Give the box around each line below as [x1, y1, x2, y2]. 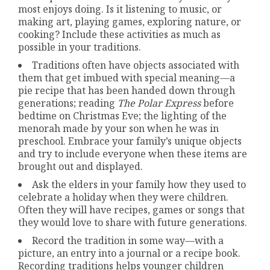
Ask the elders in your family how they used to [32, 177, 246, 191]
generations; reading [18, 96, 118, 110]
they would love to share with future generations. [18, 215, 248, 229]
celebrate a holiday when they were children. [18, 190, 229, 204]
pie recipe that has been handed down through [18, 83, 236, 97]
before [201, 96, 234, 110]
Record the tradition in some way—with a [32, 233, 224, 247]
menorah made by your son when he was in [18, 121, 219, 135]
